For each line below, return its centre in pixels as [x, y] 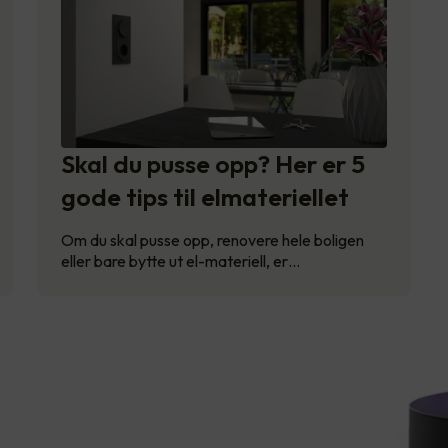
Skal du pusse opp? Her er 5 [213, 163]
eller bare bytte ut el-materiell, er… [180, 260]
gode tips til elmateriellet [205, 196]
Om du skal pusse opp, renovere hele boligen [212, 239]
